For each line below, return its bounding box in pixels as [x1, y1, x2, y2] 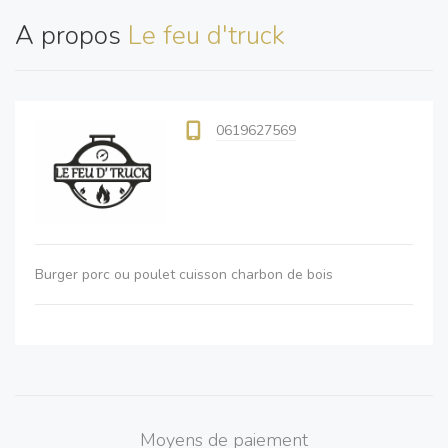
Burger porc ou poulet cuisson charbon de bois [35, 265, 333, 285]
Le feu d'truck [128, 18, 285, 54]
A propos [15, 18, 128, 54]
